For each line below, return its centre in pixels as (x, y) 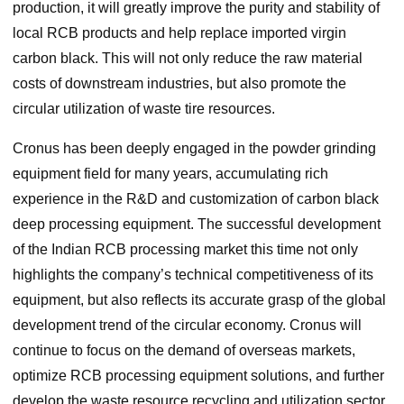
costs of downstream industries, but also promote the (179, 84)
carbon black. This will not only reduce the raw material (187, 59)
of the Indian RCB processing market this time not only (185, 250)
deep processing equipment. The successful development (196, 225)
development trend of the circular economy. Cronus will (187, 326)
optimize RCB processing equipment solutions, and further (198, 376)
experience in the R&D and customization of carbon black (195, 199)
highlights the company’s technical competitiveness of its (193, 275)
